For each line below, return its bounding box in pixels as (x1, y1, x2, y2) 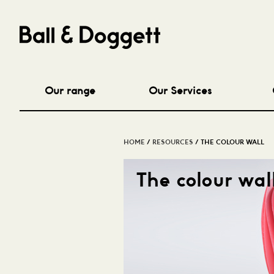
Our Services (149, 86, 212, 97)
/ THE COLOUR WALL (193, 139, 264, 146)
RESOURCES (152, 139, 193, 146)
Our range (45, 86, 95, 97)
